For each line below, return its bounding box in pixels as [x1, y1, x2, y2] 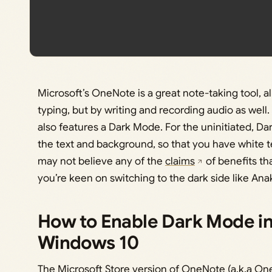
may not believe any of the [37, 154, 165, 168]
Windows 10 [37, 231, 139, 254]
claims [165, 154, 195, 168]
